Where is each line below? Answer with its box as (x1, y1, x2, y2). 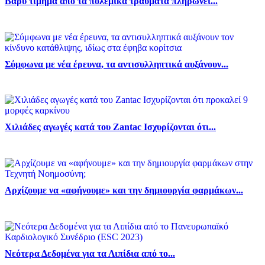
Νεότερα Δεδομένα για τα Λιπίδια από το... (5, 248, 175, 258)
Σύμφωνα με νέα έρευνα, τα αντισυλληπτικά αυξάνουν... (5, 59, 228, 69)
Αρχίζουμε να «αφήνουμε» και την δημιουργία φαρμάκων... (5, 185, 243, 195)
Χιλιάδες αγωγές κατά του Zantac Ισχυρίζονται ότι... (5, 122, 216, 132)
